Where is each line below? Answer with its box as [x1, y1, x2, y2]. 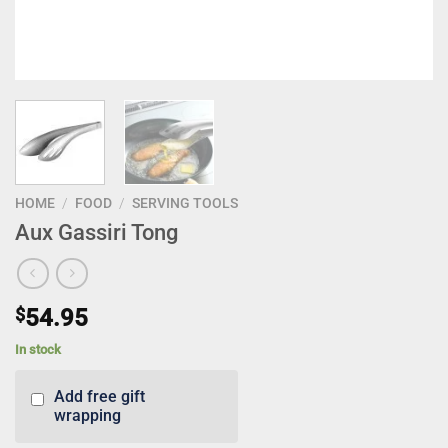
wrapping [54, 406, 121, 426]
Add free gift [54, 387, 145, 407]
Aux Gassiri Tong [15, 218, 178, 245]
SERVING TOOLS [132, 194, 239, 211]
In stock [15, 341, 61, 357]
